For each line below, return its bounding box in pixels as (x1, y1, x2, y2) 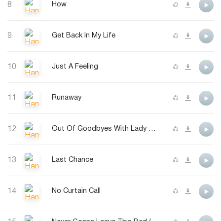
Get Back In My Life (52, 33, 115, 39)
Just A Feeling (52, 64, 98, 71)
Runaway (52, 95, 81, 102)
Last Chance (52, 157, 93, 164)
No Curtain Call (52, 188, 101, 195)
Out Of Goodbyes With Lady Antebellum (148, 126, 156, 133)
